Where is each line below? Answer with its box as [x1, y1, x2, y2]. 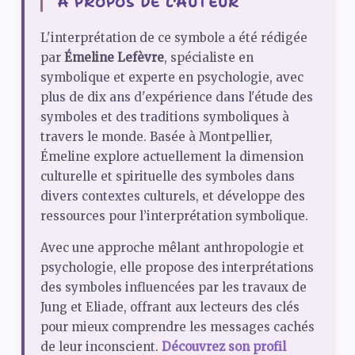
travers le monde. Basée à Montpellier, [40, 128, 273, 144]
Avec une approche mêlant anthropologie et [40, 239, 304, 255]
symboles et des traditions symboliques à [40, 109, 289, 124]
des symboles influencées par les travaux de [40, 279, 307, 295]
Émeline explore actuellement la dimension [40, 148, 303, 164]
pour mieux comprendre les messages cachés [40, 319, 315, 334]
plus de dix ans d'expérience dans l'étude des [40, 89, 313, 105]
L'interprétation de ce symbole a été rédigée [40, 29, 307, 45]
